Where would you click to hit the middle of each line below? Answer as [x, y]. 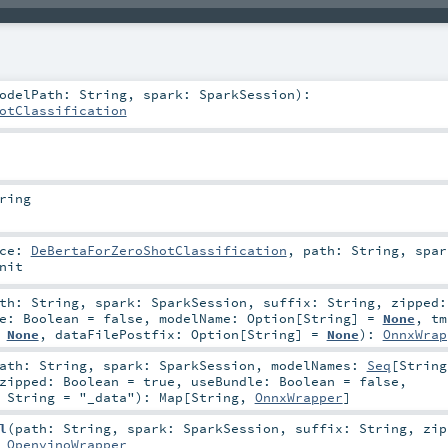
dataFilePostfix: [122, 334]
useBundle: [234, 381]
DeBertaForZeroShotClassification [158, 250]
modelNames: [318, 365]
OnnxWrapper [298, 397]
